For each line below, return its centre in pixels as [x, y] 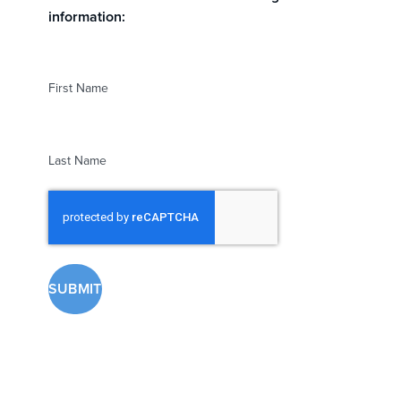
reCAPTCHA [87, 200]
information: [86, 16]
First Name [78, 87]
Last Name [77, 160]
